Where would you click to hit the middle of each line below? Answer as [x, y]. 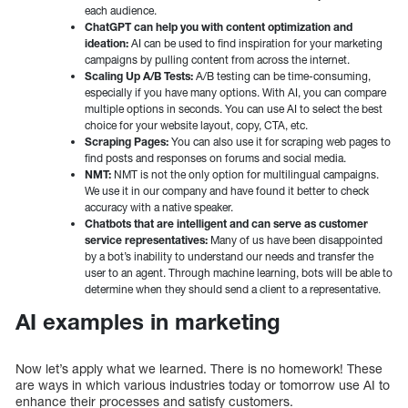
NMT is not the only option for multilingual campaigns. [246, 175]
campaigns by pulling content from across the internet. [217, 60]
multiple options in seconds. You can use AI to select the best [234, 109]
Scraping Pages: [127, 142]
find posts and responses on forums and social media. [215, 158]
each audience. [121, 11]
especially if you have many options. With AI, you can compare [235, 93]
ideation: [107, 44]
